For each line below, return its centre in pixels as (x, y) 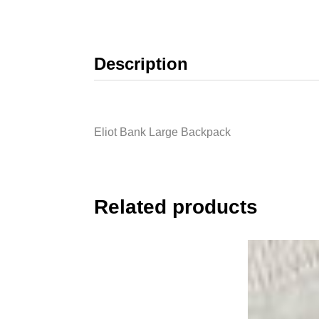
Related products (176, 207)
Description (141, 64)
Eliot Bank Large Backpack (162, 132)
